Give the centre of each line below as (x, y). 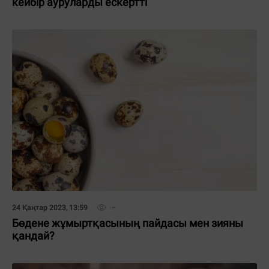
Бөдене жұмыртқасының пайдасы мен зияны (128, 223)
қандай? (33, 236)
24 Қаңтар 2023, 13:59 (50, 208)
